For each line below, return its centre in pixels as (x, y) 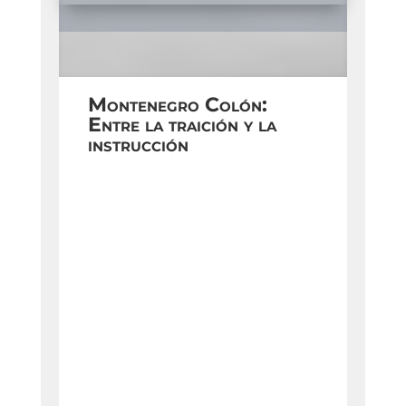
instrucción (138, 145)
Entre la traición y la (182, 125)
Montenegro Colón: (177, 105)
